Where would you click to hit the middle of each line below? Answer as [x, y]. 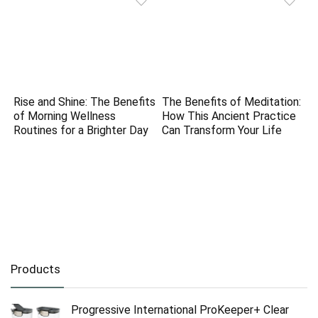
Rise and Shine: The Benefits [85, 102]
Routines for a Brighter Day [81, 131]
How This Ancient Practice [229, 116]
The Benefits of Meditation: [232, 102]
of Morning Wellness [65, 116]
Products [35, 269]
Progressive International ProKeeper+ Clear [180, 309]
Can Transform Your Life [222, 131]
